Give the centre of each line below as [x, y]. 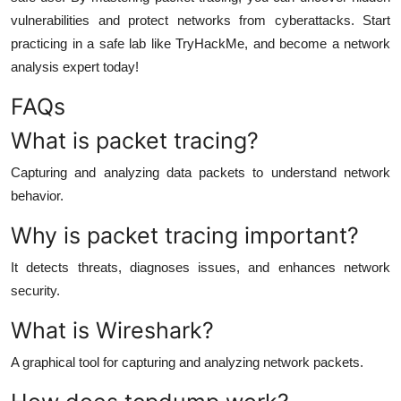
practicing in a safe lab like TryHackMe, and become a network [200, 43]
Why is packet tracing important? [185, 235]
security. [35, 290]
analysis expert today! [75, 66]
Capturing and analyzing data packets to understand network [200, 172]
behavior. [37, 195]
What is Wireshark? [112, 330]
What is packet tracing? [135, 140]
